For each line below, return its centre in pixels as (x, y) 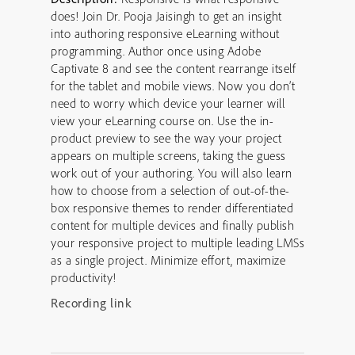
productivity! (84, 277)
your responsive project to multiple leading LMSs (177, 242)
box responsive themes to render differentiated (172, 208)
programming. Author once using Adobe (156, 51)
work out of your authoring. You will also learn (172, 173)
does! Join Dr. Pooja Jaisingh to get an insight (166, 16)
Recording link (91, 303)
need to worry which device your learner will (168, 103)
